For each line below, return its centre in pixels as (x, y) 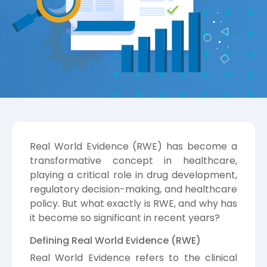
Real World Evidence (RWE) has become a (133, 146)
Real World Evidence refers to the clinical (133, 257)
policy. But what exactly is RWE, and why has (133, 203)
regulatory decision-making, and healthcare (133, 189)
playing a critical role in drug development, (133, 175)
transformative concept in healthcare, (133, 160)
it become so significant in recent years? (125, 218)
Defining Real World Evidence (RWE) (115, 240)
